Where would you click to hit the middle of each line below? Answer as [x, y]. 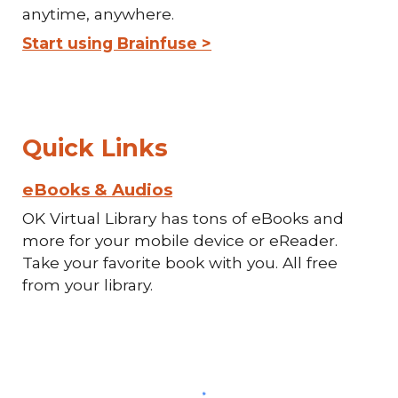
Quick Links [96, 148]
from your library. [88, 285]
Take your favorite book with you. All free [180, 263]
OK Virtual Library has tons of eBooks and [183, 218]
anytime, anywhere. [101, 14]
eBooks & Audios [98, 190]
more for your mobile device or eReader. [180, 240]
